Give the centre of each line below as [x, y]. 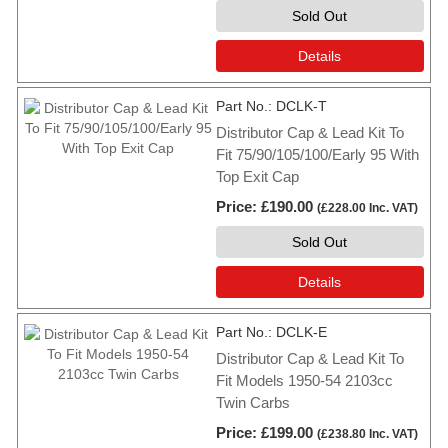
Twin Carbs [253, 403]
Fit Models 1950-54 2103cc [304, 381]
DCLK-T [301, 106]
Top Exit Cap [257, 177]
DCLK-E [301, 332]
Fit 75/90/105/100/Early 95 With [317, 155]
